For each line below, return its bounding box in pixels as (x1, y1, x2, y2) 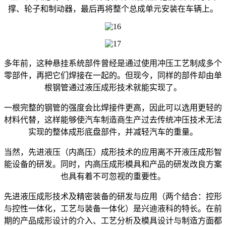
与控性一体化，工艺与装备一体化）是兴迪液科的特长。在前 (4, 204, 222, 213)
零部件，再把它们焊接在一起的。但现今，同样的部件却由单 (4, 71, 222, 80)
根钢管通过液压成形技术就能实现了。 (44, 83, 182, 92)
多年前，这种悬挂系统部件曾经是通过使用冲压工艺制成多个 (4, 59, 222, 68)
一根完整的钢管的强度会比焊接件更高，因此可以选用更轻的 (4, 103, 222, 112)
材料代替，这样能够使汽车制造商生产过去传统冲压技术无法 (4, 115, 222, 124)
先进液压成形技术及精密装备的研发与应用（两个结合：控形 (4, 192, 222, 201)
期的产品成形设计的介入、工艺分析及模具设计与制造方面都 (4, 216, 222, 225)
